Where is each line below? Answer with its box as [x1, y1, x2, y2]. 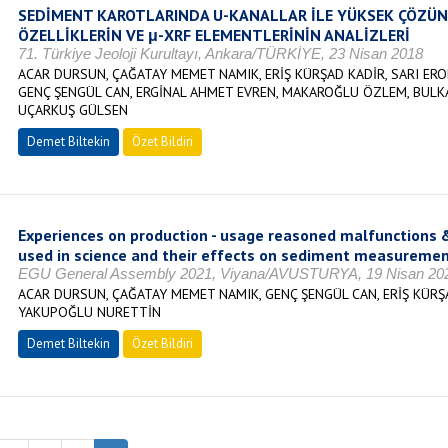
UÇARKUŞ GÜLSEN [17, 101, 128, 119]
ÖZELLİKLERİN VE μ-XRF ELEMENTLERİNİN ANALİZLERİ [17, 25, 410, 45]
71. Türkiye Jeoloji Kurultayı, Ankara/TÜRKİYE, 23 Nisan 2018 [17, 45, 423, 62]
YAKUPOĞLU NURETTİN [17, 303, 161, 321]
